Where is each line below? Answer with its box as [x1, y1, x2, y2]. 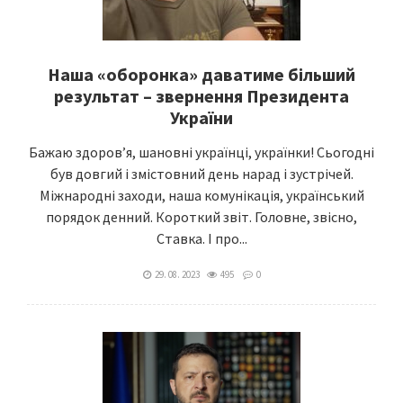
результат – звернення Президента [54, 85, 349, 107]
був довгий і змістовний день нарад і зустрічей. [49, 165, 354, 183]
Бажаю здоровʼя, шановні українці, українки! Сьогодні [29, 143, 374, 161]
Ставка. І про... [156, 229, 247, 247]
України [170, 106, 233, 129]
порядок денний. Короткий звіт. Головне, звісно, [46, 208, 357, 226]
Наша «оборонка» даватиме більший [48, 63, 355, 85]
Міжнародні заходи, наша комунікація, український [39, 186, 364, 204]
